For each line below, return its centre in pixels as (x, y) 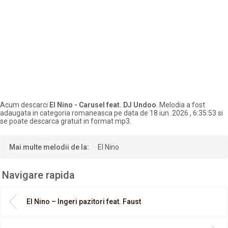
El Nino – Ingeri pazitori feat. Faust (84, 202)
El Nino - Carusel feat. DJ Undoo (103, 105)
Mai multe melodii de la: (49, 147)
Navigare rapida (38, 175)
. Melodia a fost (181, 105)
